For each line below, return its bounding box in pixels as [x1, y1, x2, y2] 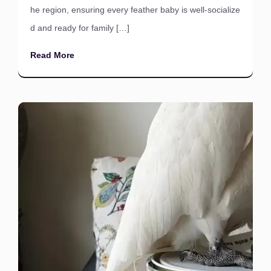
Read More [30, 50, 74, 60]
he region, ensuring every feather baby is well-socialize [30, 5, 240, 15]
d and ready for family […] [30, 23, 129, 33]
